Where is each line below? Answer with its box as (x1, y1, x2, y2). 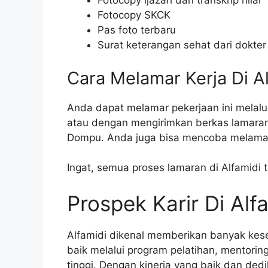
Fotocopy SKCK (98, 9, 170, 22)
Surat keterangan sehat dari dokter (98, 39, 266, 51)
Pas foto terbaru (98, 24, 176, 36)
